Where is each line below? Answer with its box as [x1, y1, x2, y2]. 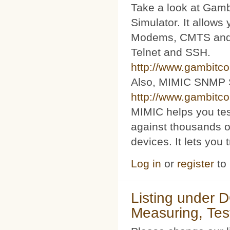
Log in [131, 158, 161, 170]
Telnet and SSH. [131, 46, 210, 58]
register [177, 158, 214, 170]
